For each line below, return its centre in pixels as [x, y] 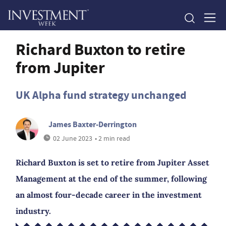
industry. [33, 211]
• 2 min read [112, 138]
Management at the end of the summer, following [111, 179]
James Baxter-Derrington [92, 124]
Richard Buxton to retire [101, 49]
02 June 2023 [72, 138]
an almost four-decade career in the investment [109, 195]
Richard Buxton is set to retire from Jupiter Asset [112, 162]
